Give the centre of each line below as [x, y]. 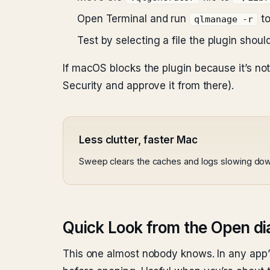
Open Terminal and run [133, 19]
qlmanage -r [224, 19]
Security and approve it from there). [148, 86]
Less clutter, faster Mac [138, 140]
